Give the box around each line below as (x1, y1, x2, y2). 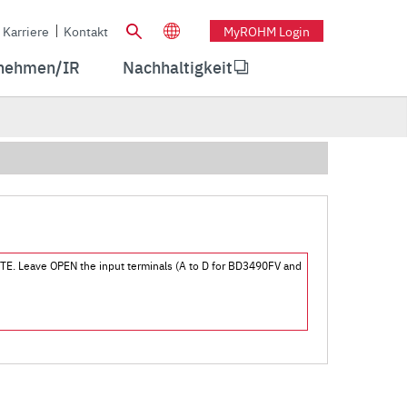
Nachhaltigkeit (123, 55, 233, 78)
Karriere (3, 21, 49, 40)
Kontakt (64, 21, 108, 40)
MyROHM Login (223, 21, 310, 40)
